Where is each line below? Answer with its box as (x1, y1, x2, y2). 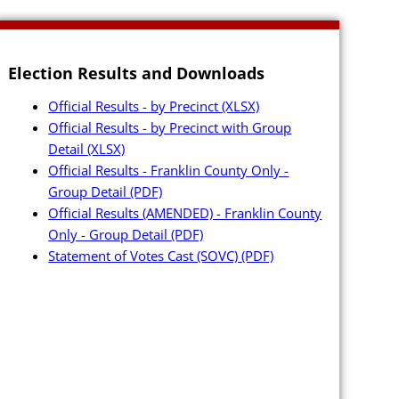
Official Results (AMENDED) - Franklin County (48, 204, 322, 223)
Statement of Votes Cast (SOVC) (48, 247, 242, 265)
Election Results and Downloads (8, 62, 265, 84)
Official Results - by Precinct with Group (48, 118, 292, 137)
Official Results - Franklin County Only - (48, 161, 289, 180)
